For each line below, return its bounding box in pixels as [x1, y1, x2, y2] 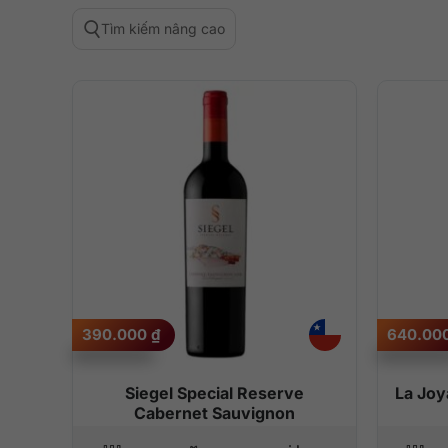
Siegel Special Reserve [125, 382, 304, 403]
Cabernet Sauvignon [134, 402, 295, 423]
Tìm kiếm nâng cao [101, 20, 225, 37]
